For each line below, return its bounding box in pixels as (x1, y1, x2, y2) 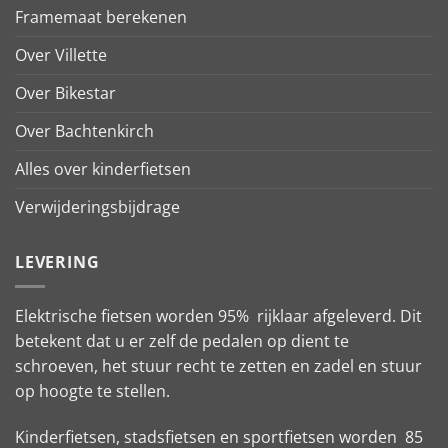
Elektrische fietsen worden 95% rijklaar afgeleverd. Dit (15, 305, 422, 328)
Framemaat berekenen (15, 5, 187, 28)
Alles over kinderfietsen (15, 157, 191, 180)
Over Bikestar (15, 81, 116, 104)
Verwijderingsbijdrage (15, 195, 180, 218)
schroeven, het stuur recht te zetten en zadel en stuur (15, 355, 422, 378)
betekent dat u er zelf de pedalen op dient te (15, 330, 349, 353)
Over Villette (15, 43, 107, 66)
